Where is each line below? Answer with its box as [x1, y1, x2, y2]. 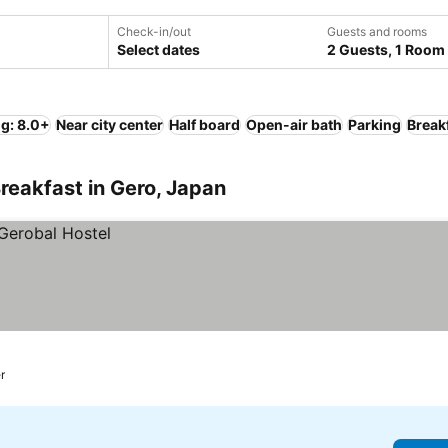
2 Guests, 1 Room [327, 41, 445, 58]
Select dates [117, 41, 200, 58]
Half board [169, 116, 240, 133]
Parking [348, 116, 401, 133]
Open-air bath [246, 116, 342, 133]
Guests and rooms [327, 24, 427, 39]
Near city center [56, 116, 163, 133]
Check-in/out [117, 24, 191, 39]
